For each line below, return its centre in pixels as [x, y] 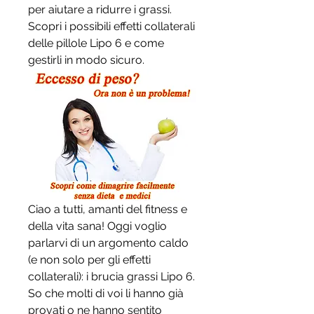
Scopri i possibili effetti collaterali [111, 26]
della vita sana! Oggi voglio [97, 226]
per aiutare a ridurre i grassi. [100, 9]
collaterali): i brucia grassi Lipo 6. [111, 277]
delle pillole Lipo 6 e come [96, 43]
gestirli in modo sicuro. [86, 60]
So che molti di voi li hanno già [106, 294]
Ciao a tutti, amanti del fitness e [108, 210]
